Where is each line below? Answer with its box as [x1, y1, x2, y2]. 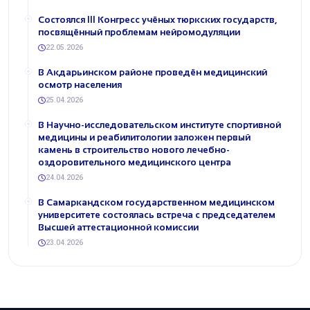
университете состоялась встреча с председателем [38, 210, 275, 220]
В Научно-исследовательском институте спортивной [38, 120, 281, 130]
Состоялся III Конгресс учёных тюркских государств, [38, 15, 277, 25]
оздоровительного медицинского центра [38, 157, 231, 167]
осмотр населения [38, 80, 122, 90]
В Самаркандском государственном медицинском [38, 197, 275, 208]
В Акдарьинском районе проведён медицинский [38, 67, 267, 77]
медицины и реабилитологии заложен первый [38, 132, 250, 143]
